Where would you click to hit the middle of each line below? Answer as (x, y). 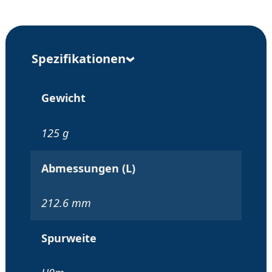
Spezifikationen (79, 59)
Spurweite (69, 238)
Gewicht (63, 98)
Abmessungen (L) (88, 168)
